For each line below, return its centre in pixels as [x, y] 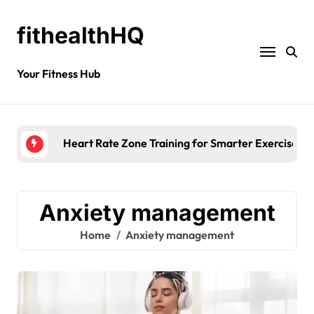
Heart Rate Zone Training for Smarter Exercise [181, 143]
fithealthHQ [81, 35]
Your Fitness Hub [59, 74]
